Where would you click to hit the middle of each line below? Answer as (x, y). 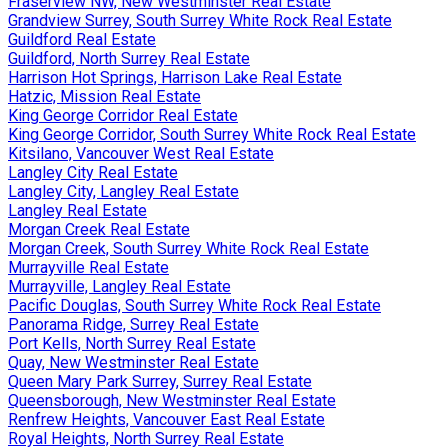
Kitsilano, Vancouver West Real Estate (141, 153)
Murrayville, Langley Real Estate (119, 286)
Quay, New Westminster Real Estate (133, 362)
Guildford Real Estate (82, 39)
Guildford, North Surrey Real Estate (129, 58)
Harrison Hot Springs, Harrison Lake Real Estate (175, 77)
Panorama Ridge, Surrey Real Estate (133, 324)
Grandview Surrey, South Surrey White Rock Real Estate (200, 20)
